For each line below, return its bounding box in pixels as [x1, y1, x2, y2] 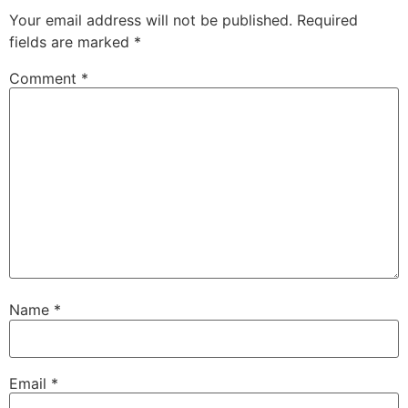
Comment [9, 68, 81, 87]
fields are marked [9, 32, 134, 51]
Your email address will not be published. [9, 10, 292, 29]
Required [297, 10, 358, 29]
